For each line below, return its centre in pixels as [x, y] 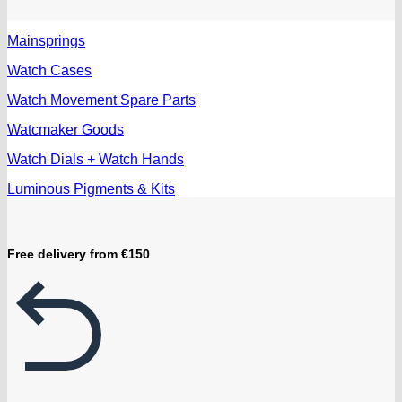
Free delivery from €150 [79, 253]
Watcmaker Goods [66, 129]
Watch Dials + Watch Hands [96, 159]
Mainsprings [46, 40]
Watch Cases [49, 70]
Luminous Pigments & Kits [91, 188]
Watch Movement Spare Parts [101, 100]
